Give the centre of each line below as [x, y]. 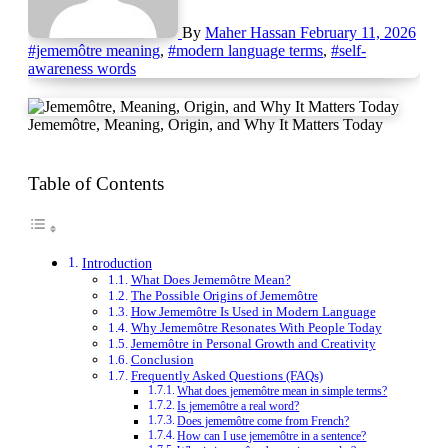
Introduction [116, 262]
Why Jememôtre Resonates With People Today [256, 327]
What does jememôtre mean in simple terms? [282, 391]
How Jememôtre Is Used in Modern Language [253, 311]
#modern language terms [245, 50]
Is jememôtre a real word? [238, 406]
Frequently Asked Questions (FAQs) [226, 375]
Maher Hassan [252, 32]
